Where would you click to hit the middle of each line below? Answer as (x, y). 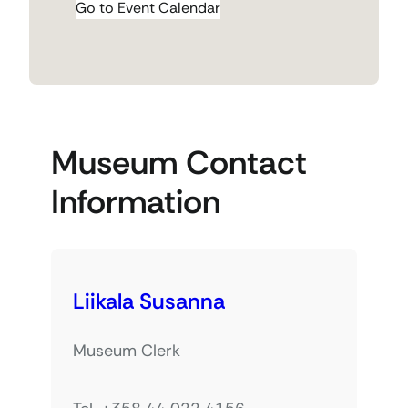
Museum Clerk (127, 350)
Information (136, 202)
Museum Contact (179, 163)
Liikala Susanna (149, 301)
